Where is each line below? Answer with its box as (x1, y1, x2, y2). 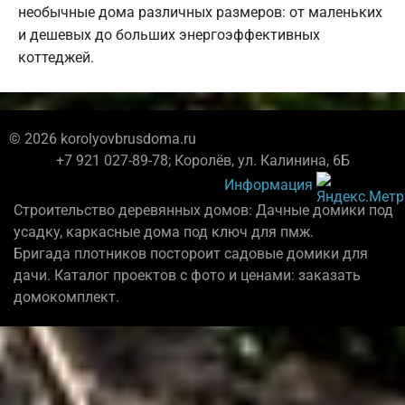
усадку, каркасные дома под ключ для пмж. (14, 223, 314, 241)
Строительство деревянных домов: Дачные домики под (14, 202, 393, 220)
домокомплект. (14, 288, 119, 306)
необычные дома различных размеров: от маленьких (18, 4, 382, 22)
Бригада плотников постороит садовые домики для (14, 245, 368, 263)
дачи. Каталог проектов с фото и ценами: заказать (14, 267, 361, 285)
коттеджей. (18, 49, 94, 67)
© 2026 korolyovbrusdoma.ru (9, 130, 196, 148)
